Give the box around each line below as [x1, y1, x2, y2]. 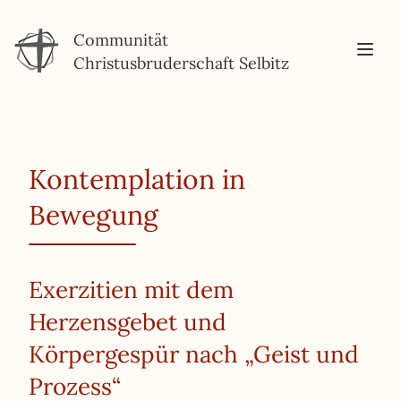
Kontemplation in [29, 162, 245, 196]
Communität [73, 30, 168, 50]
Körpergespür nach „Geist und [29, 339, 359, 369]
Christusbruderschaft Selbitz [73, 53, 289, 73]
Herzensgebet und [29, 307, 226, 337]
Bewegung [29, 198, 158, 232]
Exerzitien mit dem [29, 275, 234, 304]
